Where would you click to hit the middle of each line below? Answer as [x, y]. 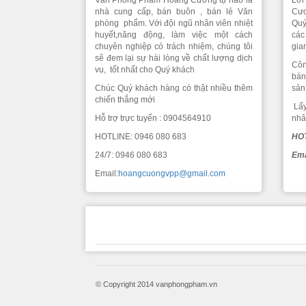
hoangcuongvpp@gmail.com [171, 173]
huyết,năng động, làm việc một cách [173, 35]
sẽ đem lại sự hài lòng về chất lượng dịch [173, 58]
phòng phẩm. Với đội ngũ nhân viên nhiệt [173, 23]
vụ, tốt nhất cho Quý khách [144, 70]
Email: [106, 173]
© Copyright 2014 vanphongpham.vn [156, 284]
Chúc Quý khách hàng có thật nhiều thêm [173, 88]
